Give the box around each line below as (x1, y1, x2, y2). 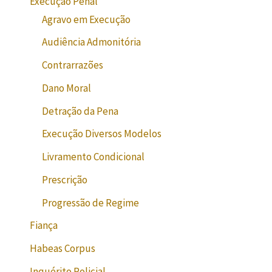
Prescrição (42, 172, 88, 186)
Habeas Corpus (30, 242, 96, 256)
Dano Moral (42, 81, 92, 95)
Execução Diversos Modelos (42, 127, 162, 141)
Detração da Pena (42, 104, 119, 118)
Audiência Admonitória (42, 35, 141, 49)
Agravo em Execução (42, 12, 131, 26)
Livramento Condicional (42, 150, 145, 164)
